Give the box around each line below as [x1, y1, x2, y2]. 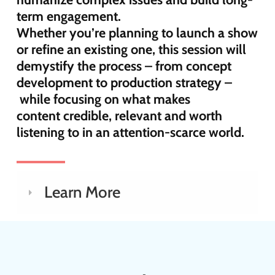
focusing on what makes [53, 91, 190, 107]
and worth [161, 107, 222, 124]
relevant [114, 107, 161, 124]
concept [185, 58, 231, 74]
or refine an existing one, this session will [16, 41, 246, 58]
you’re [69, 25, 106, 41]
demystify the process [16, 58, 142, 74]
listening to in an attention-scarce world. [16, 124, 244, 141]
